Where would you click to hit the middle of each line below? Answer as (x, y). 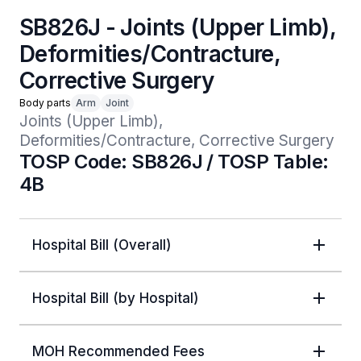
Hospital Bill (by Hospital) (116, 298)
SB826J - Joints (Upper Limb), (178, 27)
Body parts (45, 103)
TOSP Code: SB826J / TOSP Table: (174, 162)
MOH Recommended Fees (118, 351)
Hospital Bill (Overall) (102, 245)
